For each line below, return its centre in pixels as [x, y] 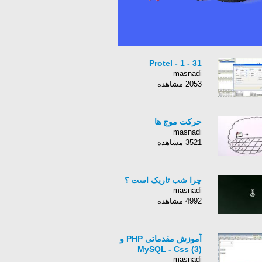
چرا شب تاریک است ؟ [163, 180]
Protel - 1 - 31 [175, 63]
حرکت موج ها [178, 122]
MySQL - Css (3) [170, 249]
